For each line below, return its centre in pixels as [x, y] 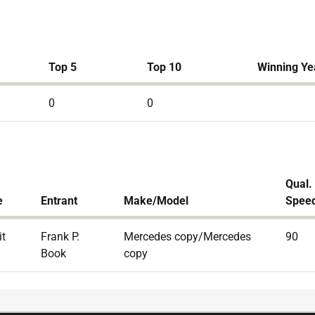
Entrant [59, 201]
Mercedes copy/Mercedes [187, 237]
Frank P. [60, 237]
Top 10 [164, 67]
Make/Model [156, 201]
